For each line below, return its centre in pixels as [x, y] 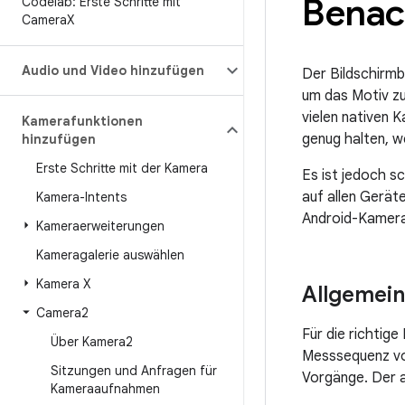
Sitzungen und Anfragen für [134, 371]
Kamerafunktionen [82, 121]
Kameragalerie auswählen [110, 255]
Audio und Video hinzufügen [113, 71]
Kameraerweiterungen [100, 226]
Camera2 [62, 313]
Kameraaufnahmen [105, 389]
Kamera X [63, 284]
